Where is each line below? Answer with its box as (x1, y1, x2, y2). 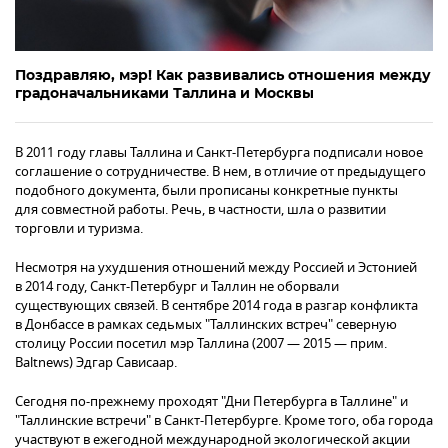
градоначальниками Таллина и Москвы (15, 83, 314, 102)
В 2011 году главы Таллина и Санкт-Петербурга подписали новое (15, 142, 423, 162)
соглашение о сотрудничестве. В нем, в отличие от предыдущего (15, 161, 426, 181)
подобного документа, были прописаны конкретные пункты (15, 180, 398, 200)
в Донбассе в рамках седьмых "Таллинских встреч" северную (15, 314, 397, 334)
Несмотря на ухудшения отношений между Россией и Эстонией (15, 257, 417, 277)
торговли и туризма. (15, 218, 143, 238)
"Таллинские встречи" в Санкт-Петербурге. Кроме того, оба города (15, 410, 433, 430)
